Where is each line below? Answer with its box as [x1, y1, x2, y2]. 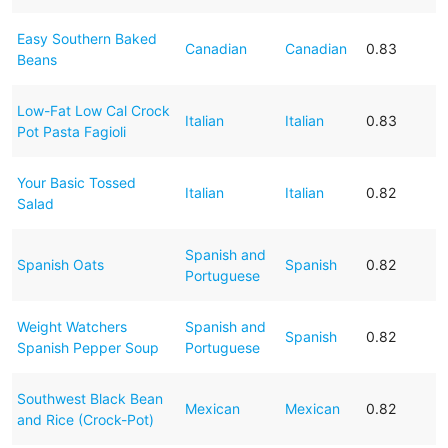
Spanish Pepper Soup [16, 338, 159, 356]
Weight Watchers [16, 317, 127, 335]
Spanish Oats [16, 255, 104, 273]
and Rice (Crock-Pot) [16, 410, 154, 428]
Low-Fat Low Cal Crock [16, 101, 170, 119]
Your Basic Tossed [16, 173, 136, 191]
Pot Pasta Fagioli [16, 122, 126, 140]
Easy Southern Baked [16, 29, 157, 47]
